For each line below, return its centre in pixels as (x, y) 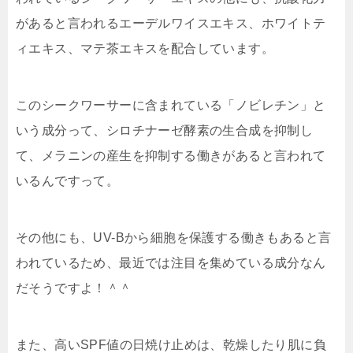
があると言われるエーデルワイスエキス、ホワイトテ (171, 23)
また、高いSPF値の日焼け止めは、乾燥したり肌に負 (171, 344)
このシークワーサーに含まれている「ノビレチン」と (171, 105)
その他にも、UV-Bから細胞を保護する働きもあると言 (174, 237)
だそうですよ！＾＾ (74, 288)
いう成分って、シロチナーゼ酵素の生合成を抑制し (165, 130)
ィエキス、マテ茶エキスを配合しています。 (145, 48)
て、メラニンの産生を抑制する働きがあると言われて (171, 155)
